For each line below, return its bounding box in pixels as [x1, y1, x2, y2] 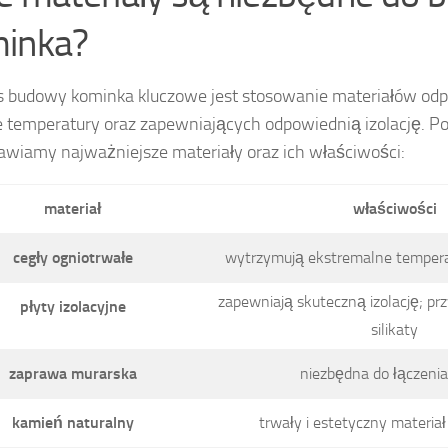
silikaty [371, 320, 418, 340]
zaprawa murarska [8, 364, 137, 384]
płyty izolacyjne [19, 297, 126, 317]
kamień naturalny [11, 413, 134, 433]
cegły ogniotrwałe [12, 248, 133, 268]
